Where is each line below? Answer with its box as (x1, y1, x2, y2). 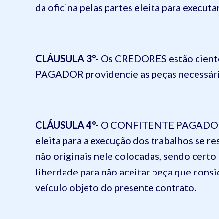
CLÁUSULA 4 (35, 119, 92, 131)
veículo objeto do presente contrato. (35, 181, 196, 193)
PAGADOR (35, 68, 84, 80)
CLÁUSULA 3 (35, 52, 92, 64)
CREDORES (115, 52, 167, 64)
